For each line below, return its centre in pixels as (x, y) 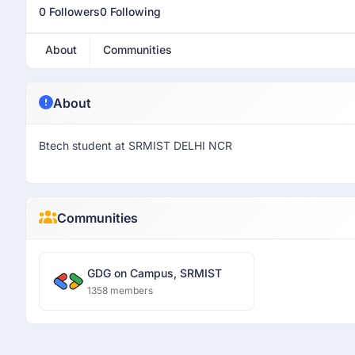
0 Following (130, 11)
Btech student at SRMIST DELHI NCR (136, 145)
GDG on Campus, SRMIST (155, 273)
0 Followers (69, 11)
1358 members (120, 290)
